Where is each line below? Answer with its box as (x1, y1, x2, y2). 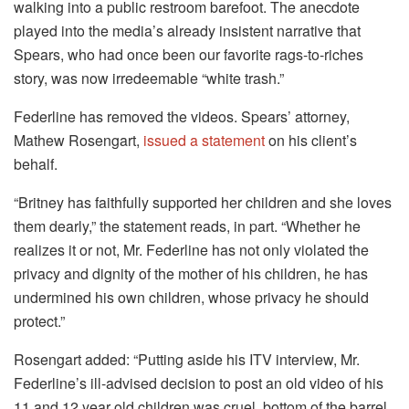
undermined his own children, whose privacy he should (14, 286, 369, 308)
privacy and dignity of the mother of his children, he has (14, 262, 368, 284)
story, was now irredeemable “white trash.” (14, 67, 284, 89)
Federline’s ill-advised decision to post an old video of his (14, 372, 383, 393)
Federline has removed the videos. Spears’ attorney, (14, 105, 350, 127)
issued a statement (143, 129, 268, 151)
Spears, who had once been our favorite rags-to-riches (14, 43, 363, 65)
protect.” (14, 309, 65, 331)
